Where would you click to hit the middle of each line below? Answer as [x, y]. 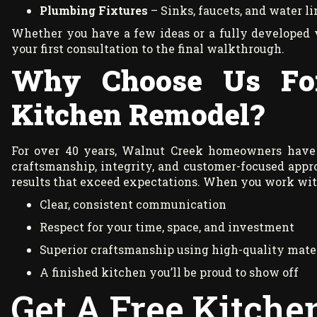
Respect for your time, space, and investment [167, 227]
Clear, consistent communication [133, 204]
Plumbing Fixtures [94, 11]
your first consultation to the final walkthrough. [148, 49]
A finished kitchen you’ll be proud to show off [169, 272]
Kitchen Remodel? [138, 115]
